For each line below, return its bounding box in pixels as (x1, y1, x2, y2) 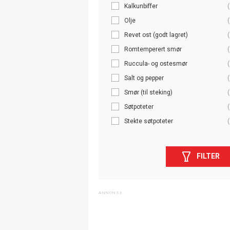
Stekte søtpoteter (124, 117, 173, 125)
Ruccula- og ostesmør (124, 60, 187, 67)
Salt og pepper (124, 74, 164, 82)
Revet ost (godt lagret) (124, 31, 188, 39)
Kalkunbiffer (124, 2, 158, 10)
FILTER (196, 152, 220, 161)
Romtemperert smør (124, 45, 182, 53)
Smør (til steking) (124, 88, 172, 96)
